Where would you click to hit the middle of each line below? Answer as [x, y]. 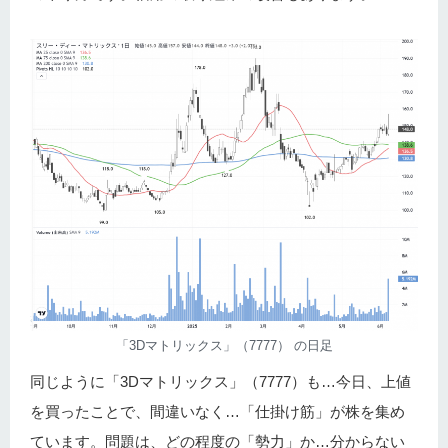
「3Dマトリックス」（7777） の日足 [224, 346]
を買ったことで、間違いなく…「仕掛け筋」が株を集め [217, 412]
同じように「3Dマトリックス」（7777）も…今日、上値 [220, 382]
